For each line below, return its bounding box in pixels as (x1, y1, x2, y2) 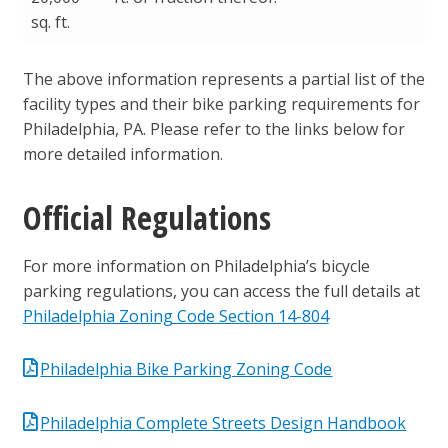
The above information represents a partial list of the (22, 68, 425, 91)
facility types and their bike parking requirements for (22, 93, 420, 116)
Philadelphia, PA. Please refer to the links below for (22, 118, 405, 141)
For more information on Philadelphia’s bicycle (22, 255, 370, 278)
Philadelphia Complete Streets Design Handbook (40, 411, 407, 434)
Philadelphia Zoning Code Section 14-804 (22, 305, 329, 328)
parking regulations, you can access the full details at (22, 280, 420, 303)
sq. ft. (31, 11, 70, 34)
